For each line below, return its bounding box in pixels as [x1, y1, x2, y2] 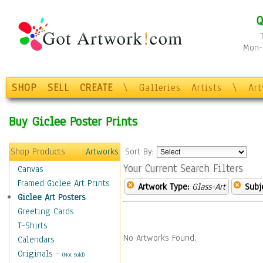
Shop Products [11, 146, 65, 157]
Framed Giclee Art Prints [18, 177, 110, 189]
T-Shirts [18, 220, 48, 231]
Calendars [18, 234, 55, 245]
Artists [191, 81, 222, 95]
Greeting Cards [18, 205, 74, 217]
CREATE [80, 81, 113, 95]
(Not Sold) [62, 251, 85, 258]
